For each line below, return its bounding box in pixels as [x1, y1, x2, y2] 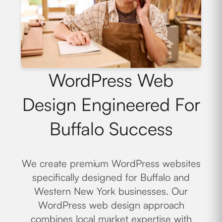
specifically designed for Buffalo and [32, 170, 190, 183]
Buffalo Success [49, 117, 173, 140]
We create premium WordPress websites [21, 157, 201, 169]
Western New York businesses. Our [34, 184, 188, 197]
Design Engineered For [22, 93, 200, 115]
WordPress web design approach [38, 198, 184, 211]
